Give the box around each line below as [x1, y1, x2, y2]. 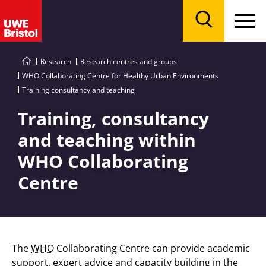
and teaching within [18, 128, 196, 152]
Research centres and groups [80, 56, 177, 66]
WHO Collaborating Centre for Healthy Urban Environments [22, 71, 218, 81]
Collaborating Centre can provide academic [54, 242, 250, 255]
